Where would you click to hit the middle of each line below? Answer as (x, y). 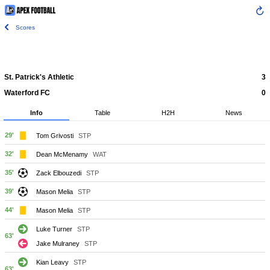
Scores (25, 27)
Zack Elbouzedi (59, 173)
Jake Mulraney (58, 243)
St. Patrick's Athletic (39, 77)
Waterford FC (27, 93)
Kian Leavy (52, 262)
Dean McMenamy (62, 154)
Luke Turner (54, 229)
